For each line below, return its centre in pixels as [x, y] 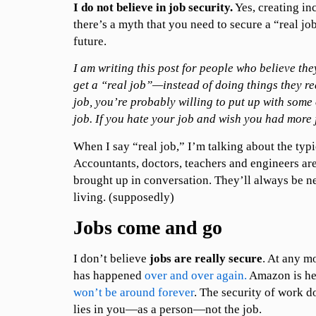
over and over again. [195, 276]
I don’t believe [111, 259]
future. [90, 41]
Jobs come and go [147, 228]
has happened [109, 276]
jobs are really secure [206, 259]
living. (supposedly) [123, 197]
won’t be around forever [133, 293]
